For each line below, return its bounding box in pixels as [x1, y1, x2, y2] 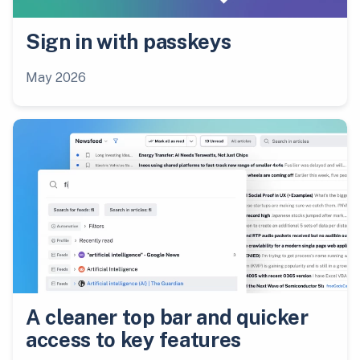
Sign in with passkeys [26, 30, 231, 55]
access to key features [26, 328, 241, 353]
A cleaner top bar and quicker [26, 305, 309, 330]
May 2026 [26, 70, 86, 86]
